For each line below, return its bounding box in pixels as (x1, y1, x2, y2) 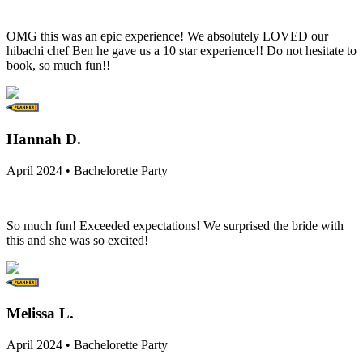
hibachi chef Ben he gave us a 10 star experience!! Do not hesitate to (6, 44, 357, 58)
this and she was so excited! (6, 233, 148, 247)
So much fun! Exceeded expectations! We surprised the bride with (6, 218, 344, 233)
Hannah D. (6, 130, 81, 147)
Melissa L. (6, 305, 74, 322)
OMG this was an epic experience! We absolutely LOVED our (6, 29, 328, 44)
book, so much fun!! (6, 58, 110, 73)
